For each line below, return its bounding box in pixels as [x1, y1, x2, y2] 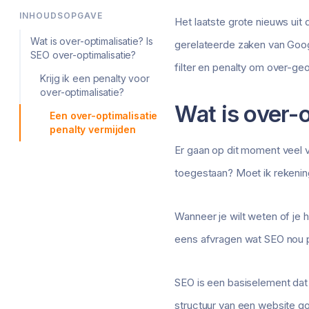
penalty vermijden [50, 123, 136, 136]
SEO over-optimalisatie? [30, 49, 137, 61]
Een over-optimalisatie [50, 110, 158, 122]
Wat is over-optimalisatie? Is [30, 35, 153, 48]
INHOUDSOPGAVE [19, 10, 103, 21]
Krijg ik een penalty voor [40, 72, 150, 85]
